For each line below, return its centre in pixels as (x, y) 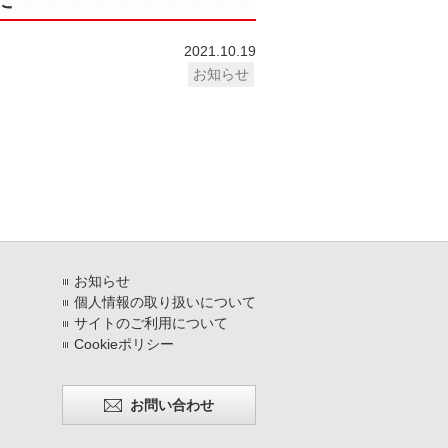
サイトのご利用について (151, 323)
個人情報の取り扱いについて (165, 302)
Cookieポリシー (124, 344)
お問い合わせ (172, 405)
